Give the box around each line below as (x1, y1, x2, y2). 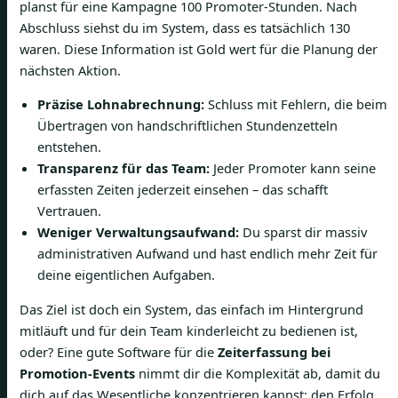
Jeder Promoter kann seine (210, 159, 376, 178)
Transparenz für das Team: (37, 159, 210, 178)
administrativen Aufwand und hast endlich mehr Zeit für (37, 244, 378, 263)
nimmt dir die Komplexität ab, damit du (135, 363, 380, 382)
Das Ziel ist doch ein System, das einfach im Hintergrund (20, 299, 363, 318)
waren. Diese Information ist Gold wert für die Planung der (20, 39, 378, 58)
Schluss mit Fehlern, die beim (204, 95, 387, 114)
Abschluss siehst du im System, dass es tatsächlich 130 (20, 18, 350, 36)
